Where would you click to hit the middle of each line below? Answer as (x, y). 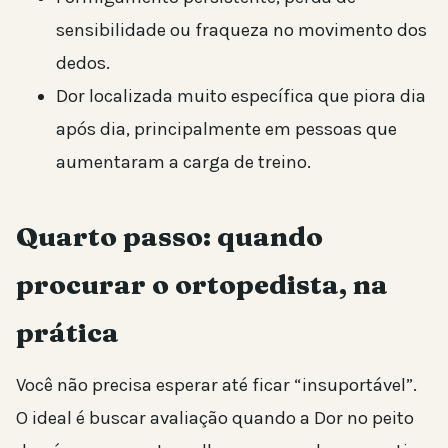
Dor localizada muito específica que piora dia (241, 95)
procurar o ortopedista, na (202, 284)
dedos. (83, 62)
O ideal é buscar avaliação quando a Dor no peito (215, 417)
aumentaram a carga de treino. (183, 161)
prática (67, 332)
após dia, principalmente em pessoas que (226, 128)
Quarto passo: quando (169, 236)
